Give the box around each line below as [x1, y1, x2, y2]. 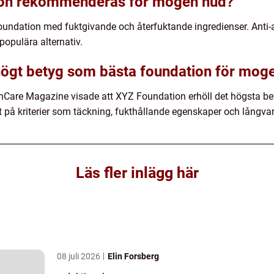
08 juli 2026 [57, 251, 102, 261]
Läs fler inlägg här [75, 164, 199, 182]
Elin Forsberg [108, 251, 159, 261]
